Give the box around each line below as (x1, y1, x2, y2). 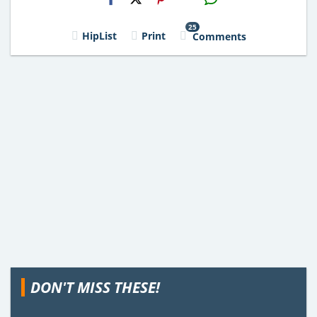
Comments (192, 30, 246, 43)
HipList (81, 28, 117, 42)
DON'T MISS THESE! (30, 277, 160, 297)
